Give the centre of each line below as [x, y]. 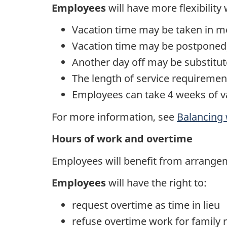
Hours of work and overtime [122, 139]
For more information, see [114, 117]
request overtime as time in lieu [146, 205]
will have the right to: [158, 183]
